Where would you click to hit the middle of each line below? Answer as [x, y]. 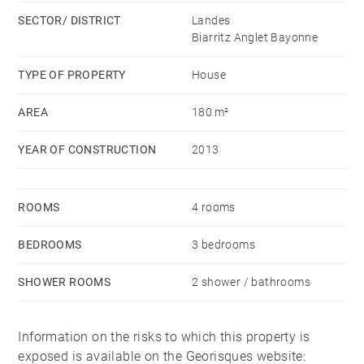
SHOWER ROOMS [65, 282]
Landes [211, 20]
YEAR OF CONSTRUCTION [87, 149]
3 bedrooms [223, 244]
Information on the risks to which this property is [164, 336]
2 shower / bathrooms [251, 282]
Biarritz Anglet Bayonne [255, 37]
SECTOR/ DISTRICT [69, 20]
